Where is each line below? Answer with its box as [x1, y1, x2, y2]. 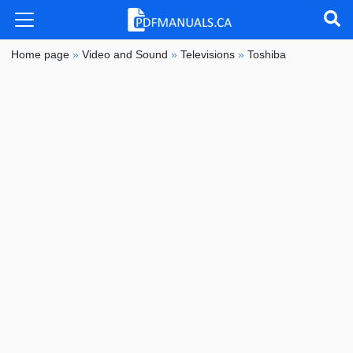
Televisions [180, 48, 236, 61]
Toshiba [247, 48, 287, 61]
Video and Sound [82, 48, 169, 61]
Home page [11, 48, 70, 61]
